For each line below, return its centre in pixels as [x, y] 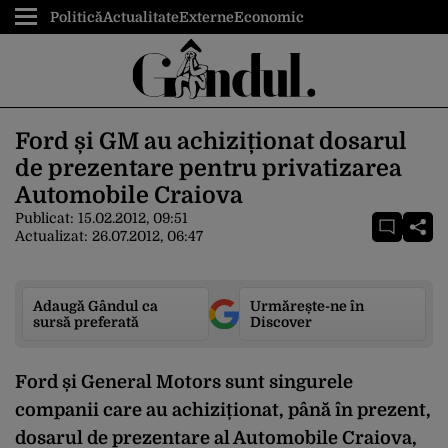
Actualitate [141, 17]
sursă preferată [86, 322]
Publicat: [46, 218]
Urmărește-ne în [307, 306]
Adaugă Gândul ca [95, 306]
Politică [76, 17]
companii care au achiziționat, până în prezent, [223, 410]
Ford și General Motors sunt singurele [184, 382]
